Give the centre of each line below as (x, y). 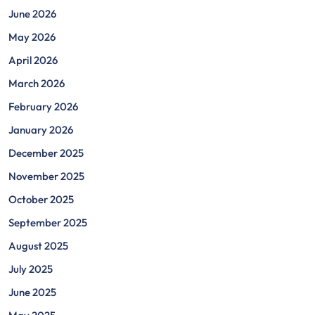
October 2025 (41, 199)
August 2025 (38, 246)
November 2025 (46, 176)
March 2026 (37, 83)
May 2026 (32, 37)
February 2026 (43, 107)
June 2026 (32, 14)
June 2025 (32, 292)
